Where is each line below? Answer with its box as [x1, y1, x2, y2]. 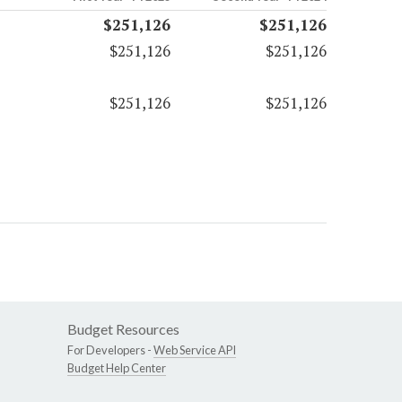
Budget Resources [67, 320, 179, 338]
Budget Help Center [67, 361, 166, 376]
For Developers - [67, 343, 153, 358]
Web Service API [153, 343, 236, 358]
